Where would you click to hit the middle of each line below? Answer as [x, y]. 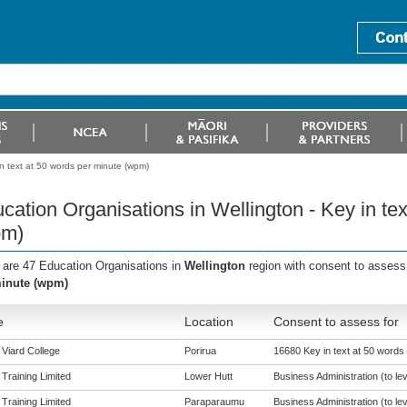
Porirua [200, 351]
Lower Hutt [208, 376]
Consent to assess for [336, 322]
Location [208, 322]
